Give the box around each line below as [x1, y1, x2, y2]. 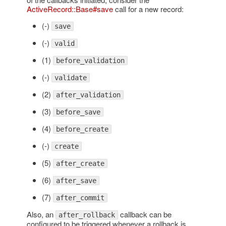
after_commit [55, 193, 104, 202]
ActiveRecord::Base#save [26, 3, 113, 14]
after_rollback [58, 210, 115, 219]
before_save [55, 107, 100, 116]
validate [54, 73, 87, 82]
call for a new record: [112, 3, 184, 14]
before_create [55, 125, 108, 133]
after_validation [55, 90, 121, 99]
